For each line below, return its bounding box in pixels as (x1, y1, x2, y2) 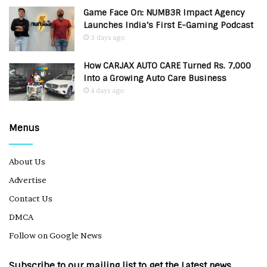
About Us (9, 157, 45, 167)
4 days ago (91, 86, 124, 95)
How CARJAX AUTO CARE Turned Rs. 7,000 (83, 60, 251, 72)
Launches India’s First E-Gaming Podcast (83, 20, 253, 31)
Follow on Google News (9, 231, 102, 241)
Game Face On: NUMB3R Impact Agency (83, 7, 245, 18)
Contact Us (9, 194, 52, 204)
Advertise (9, 175, 46, 185)
